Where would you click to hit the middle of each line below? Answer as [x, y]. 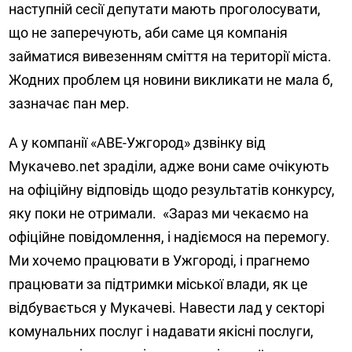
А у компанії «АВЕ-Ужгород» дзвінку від [137, 143]
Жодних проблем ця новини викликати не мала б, [171, 80]
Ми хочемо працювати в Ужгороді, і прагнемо [159, 261]
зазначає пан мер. [70, 104]
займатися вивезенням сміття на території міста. [170, 57]
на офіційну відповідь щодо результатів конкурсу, [172, 190]
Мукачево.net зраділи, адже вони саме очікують [169, 167]
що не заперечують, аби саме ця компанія [148, 33]
